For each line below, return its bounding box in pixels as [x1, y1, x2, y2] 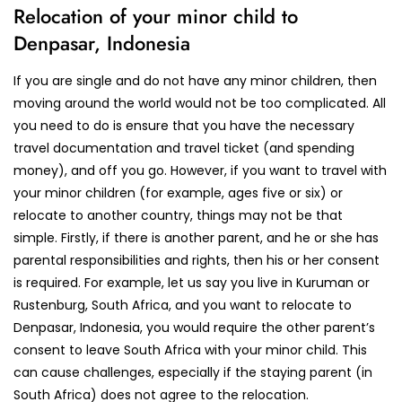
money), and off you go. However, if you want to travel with [13, 161, 387, 179]
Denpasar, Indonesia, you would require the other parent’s [13, 318, 375, 336]
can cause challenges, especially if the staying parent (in [13, 363, 372, 381]
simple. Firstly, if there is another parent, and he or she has [13, 228, 379, 247]
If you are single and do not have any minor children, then [13, 71, 377, 90]
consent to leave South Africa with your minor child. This [13, 340, 367, 359]
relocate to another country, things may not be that [13, 205, 343, 224]
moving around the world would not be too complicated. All [13, 93, 386, 112]
